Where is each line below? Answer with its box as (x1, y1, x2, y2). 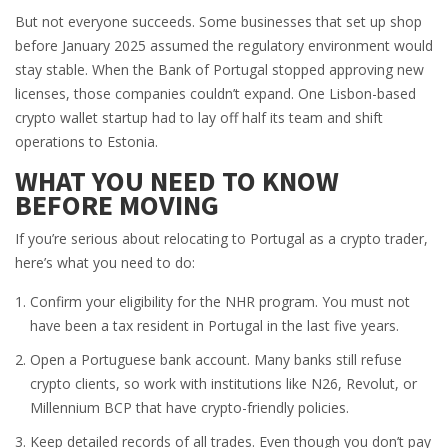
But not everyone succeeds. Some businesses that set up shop (15, 12, 422, 32)
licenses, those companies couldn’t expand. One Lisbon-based (15, 84, 416, 104)
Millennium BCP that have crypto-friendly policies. (30, 398, 349, 418)
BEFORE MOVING (15, 187, 219, 224)
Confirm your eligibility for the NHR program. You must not (30, 292, 410, 312)
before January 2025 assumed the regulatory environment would (15, 36, 433, 56)
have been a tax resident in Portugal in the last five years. (30, 316, 399, 336)
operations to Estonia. (15, 132, 158, 152)
